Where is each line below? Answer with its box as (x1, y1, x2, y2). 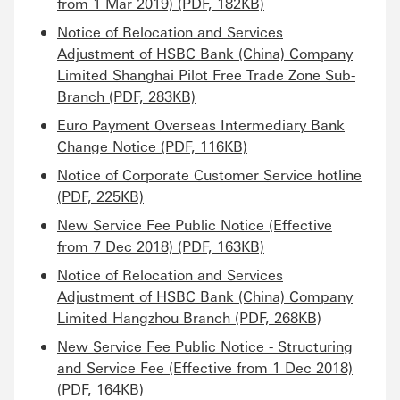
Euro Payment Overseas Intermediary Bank (57, 115, 345, 134)
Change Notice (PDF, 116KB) (57, 137, 247, 155)
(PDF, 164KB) (57, 379, 144, 398)
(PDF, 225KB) (57, 187, 144, 205)
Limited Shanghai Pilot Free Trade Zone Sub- (57, 65, 355, 84)
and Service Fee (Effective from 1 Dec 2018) (57, 358, 353, 377)
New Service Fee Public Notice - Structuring (57, 337, 353, 355)
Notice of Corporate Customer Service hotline (57, 165, 362, 184)
